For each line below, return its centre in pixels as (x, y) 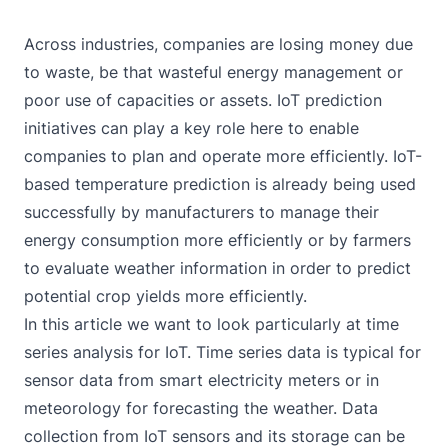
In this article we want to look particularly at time (211, 324)
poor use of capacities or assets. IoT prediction (203, 100)
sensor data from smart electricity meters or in (201, 380)
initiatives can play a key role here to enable (191, 128)
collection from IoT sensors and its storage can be (214, 436)
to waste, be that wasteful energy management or (213, 72)
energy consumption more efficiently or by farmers (217, 240)
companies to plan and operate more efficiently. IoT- (223, 156)
